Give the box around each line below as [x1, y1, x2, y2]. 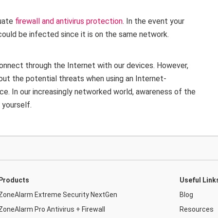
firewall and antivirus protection [15, 17, 123, 26]
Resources [180, 205, 214, 213]
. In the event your [123, 17, 184, 26]
